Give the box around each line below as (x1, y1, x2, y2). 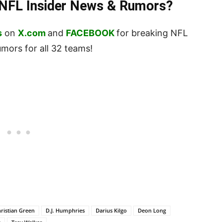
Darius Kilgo (96, 207, 127, 215)
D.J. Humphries (46, 207, 85, 215)
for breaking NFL (116, 28, 188, 39)
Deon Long (138, 207, 166, 215)
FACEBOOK (66, 28, 114, 39)
